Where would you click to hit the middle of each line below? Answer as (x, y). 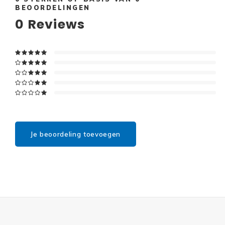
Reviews (55, 24)
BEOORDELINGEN (53, 8)
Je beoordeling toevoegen (76, 134)
